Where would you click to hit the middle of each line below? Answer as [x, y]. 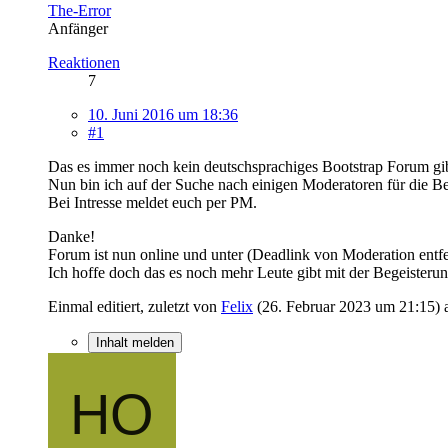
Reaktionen [84, 62]
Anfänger [78, 28]
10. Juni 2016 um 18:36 [163, 114]
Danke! [71, 236]
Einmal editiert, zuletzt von [134, 306]
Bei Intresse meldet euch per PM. [152, 202]
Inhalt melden [135, 342]
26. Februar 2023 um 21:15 [348, 306]
